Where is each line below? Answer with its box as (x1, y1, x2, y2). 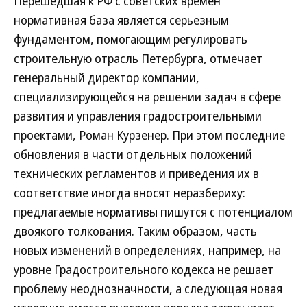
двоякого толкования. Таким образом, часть (14, 223, 257, 239)
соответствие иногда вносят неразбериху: (14, 184, 245, 201)
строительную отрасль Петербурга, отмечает (14, 50, 262, 66)
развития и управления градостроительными (14, 108, 262, 124)
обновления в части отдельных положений (14, 146, 252, 162)
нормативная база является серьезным (14, 12, 229, 28)
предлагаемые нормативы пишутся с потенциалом (14, 204, 293, 220)
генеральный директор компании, (14, 69, 199, 86)
